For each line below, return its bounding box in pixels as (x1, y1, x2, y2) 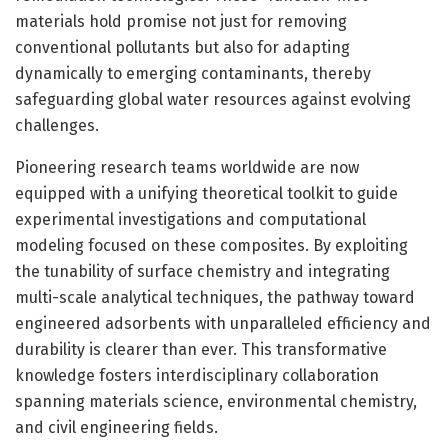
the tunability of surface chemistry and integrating (15, 261, 390, 281)
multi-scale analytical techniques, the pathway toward (15, 287, 415, 307)
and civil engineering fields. (15, 417, 218, 437)
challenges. (15, 115, 99, 135)
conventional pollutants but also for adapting (15, 37, 350, 57)
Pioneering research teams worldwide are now (15, 157, 359, 177)
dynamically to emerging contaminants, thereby (15, 63, 371, 83)
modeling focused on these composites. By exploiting (15, 235, 408, 255)
